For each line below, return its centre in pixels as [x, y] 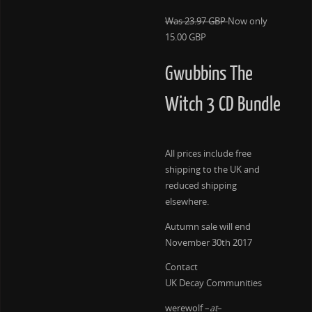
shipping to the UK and [212, 170]
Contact [181, 267]
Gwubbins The [209, 75]
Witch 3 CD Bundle [223, 105]
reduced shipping [201, 186]
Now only [247, 22]
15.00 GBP [185, 38]
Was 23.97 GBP [196, 22]
